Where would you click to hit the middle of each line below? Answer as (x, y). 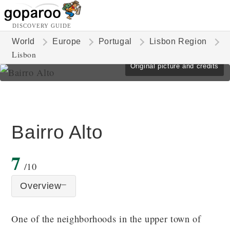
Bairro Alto (57, 132)
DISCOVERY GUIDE (42, 26)
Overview (41, 186)
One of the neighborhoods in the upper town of (106, 219)
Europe (67, 41)
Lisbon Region (178, 41)
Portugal (115, 41)
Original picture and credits (174, 66)
